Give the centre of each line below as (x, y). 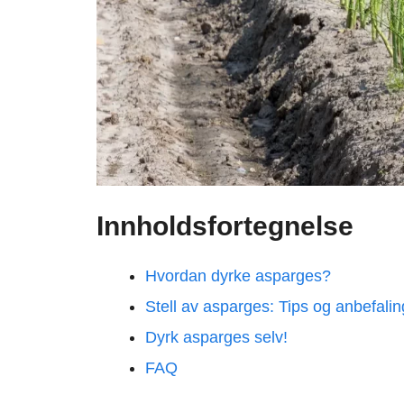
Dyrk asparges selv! (216, 338)
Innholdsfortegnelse (225, 226)
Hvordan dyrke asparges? (238, 276)
